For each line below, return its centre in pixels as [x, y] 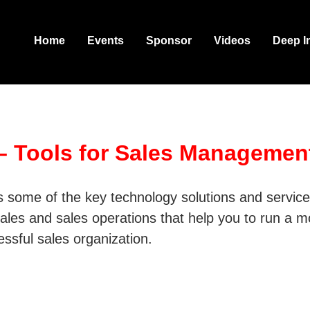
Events [105, 40]
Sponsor [168, 40]
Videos [232, 40]
